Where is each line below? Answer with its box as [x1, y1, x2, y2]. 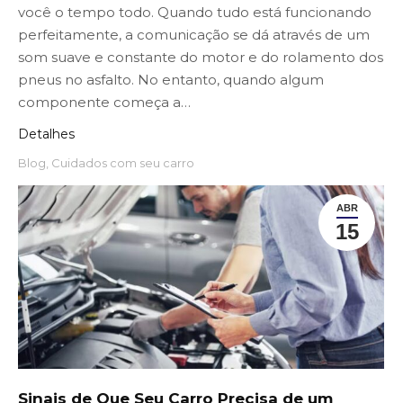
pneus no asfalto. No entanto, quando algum [18, 70, 324, 88]
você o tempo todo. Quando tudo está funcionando [18, 3, 372, 21]
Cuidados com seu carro [51, 155, 194, 170]
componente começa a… [18, 93, 191, 111]
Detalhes [18, 125, 75, 142]
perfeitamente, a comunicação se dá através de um [18, 25, 370, 43]
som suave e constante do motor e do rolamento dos [18, 48, 383, 66]
